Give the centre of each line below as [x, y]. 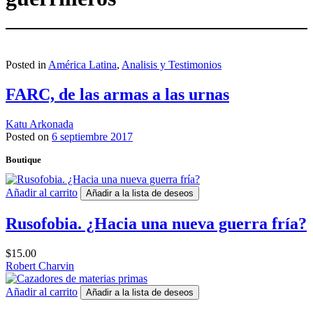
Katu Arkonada [39, 124]
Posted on [29, 137]
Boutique [23, 160]
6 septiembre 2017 [92, 137]
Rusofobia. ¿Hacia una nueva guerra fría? [156, 223]
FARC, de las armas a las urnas [117, 95]
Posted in [27, 65]
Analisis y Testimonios [172, 65]
